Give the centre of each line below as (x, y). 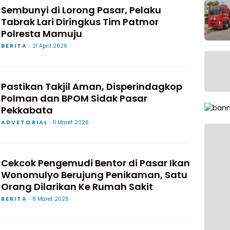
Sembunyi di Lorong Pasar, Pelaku (81, 10)
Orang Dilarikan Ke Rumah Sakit (77, 187)
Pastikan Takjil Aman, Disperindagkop (92, 87)
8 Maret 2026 (51, 199)
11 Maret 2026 (71, 122)
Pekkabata (27, 110)
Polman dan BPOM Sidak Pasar (74, 98)
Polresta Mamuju (42, 34)
